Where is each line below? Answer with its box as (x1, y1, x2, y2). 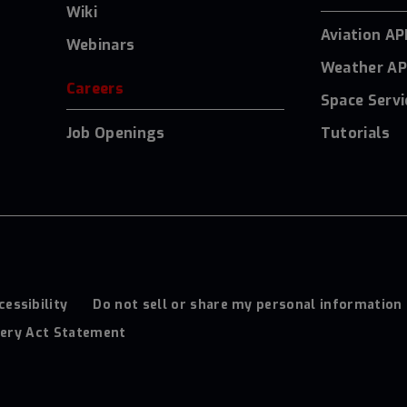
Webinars (65, 35, 135, 55)
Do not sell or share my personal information (93, 295, 402, 313)
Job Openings (65, 123, 165, 143)
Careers (65, 78, 124, 98)
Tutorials (320, 123, 391, 143)
